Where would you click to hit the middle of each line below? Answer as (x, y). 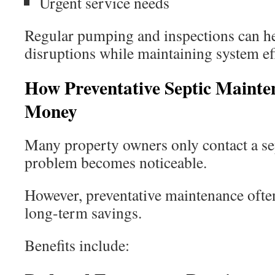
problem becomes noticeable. (116, 162)
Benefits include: (77, 245)
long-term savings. (83, 212)
